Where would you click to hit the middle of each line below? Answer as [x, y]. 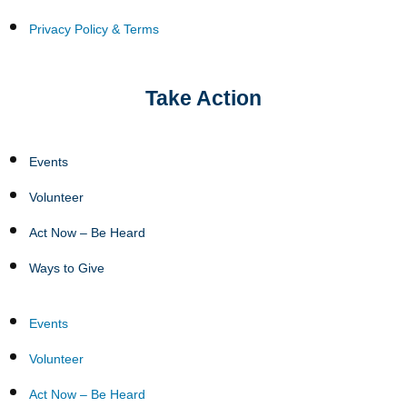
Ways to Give [67, 268]
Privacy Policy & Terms [94, 30]
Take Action [203, 99]
